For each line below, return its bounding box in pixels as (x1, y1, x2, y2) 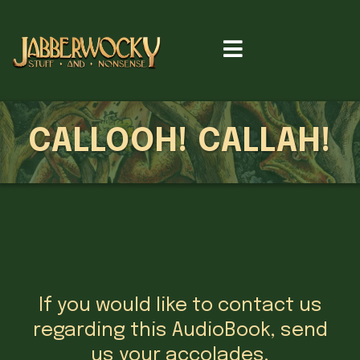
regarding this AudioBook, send (32, 321, 328, 342)
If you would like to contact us (38, 296, 322, 317)
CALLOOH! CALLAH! (28, 125, 332, 159)
